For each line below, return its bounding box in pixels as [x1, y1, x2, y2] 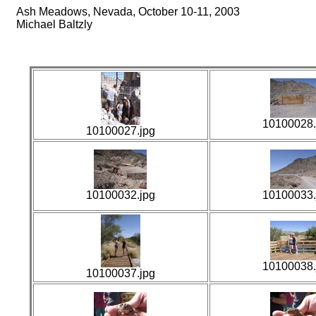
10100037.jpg [85, 267, 155, 279]
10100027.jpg [85, 125, 155, 137]
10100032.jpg [85, 189, 155, 201]
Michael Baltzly [16, 18, 92, 30]
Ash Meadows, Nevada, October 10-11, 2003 [16, 6, 240, 18]
